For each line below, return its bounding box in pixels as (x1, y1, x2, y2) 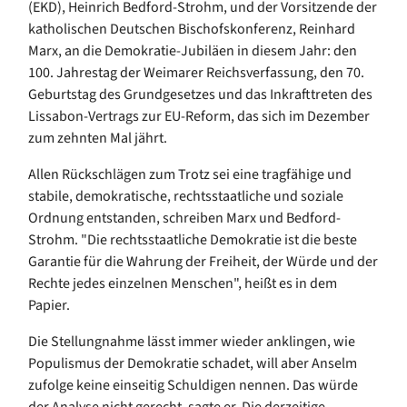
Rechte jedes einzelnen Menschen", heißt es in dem (28, 273, 337, 293)
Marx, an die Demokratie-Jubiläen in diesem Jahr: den (28, 40, 357, 61)
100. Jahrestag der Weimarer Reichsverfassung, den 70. (28, 62, 364, 83)
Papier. (28, 294, 70, 315)
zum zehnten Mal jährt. (28, 127, 167, 148)
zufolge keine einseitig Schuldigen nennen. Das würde (28, 374, 358, 395)
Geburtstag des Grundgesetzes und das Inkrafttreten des (28, 84, 372, 104)
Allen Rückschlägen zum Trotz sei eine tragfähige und (28, 164, 352, 184)
